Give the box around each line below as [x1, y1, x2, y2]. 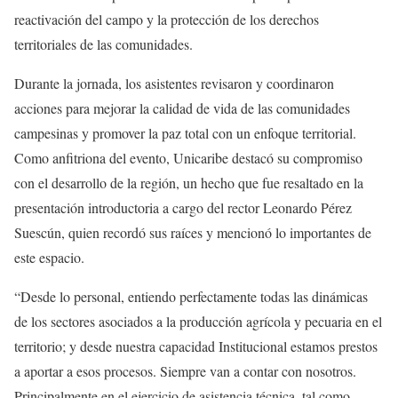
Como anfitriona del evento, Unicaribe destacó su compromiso [14, 147, 362, 167]
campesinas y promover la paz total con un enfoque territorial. [14, 123, 356, 142]
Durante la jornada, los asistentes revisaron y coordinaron [14, 73, 334, 92]
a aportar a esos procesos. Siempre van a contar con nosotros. [14, 361, 356, 380]
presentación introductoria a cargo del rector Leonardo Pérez [14, 197, 352, 217]
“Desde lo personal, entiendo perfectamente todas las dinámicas [14, 286, 368, 306]
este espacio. [14, 247, 84, 267]
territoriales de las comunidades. [14, 34, 193, 53]
